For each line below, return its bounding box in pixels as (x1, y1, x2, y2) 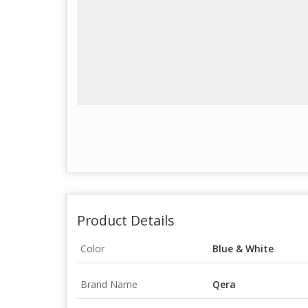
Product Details (77, 210, 175, 230)
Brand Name (80, 277, 137, 291)
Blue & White (212, 241, 274, 255)
